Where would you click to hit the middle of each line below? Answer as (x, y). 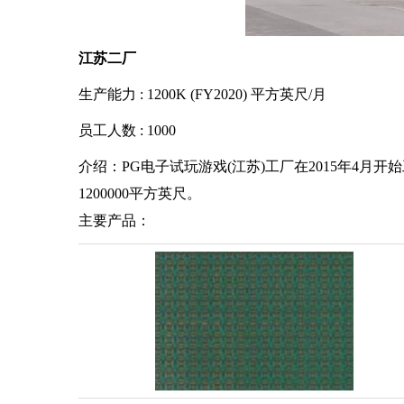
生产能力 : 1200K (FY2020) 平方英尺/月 (202, 94)
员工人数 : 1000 (127, 130)
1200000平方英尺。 (140, 193)
